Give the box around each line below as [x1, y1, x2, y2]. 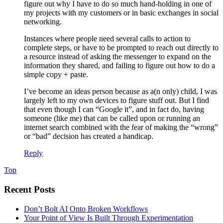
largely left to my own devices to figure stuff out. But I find [24, 96, 209, 105]
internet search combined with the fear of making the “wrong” [24, 123, 218, 132]
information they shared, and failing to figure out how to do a [24, 61, 215, 70]
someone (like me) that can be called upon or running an [24, 114, 200, 123]
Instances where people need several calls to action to [24, 34, 191, 43]
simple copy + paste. [24, 70, 88, 79]
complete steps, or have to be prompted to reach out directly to [24, 43, 219, 52]
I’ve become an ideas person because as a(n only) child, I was [24, 87, 217, 96]
